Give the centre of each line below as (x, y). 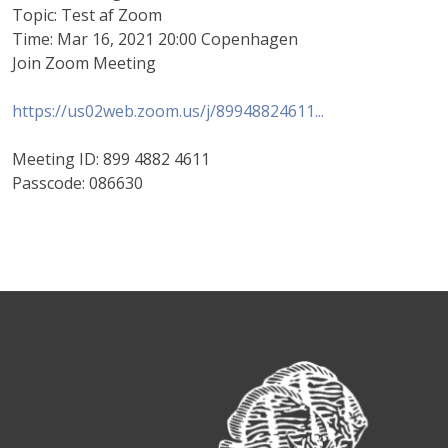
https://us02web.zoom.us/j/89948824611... (168, 111)
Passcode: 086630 (77, 183)
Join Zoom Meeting (84, 63)
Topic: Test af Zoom (87, 15)
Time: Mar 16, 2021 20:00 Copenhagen (155, 39)
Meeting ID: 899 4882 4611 (111, 159)
